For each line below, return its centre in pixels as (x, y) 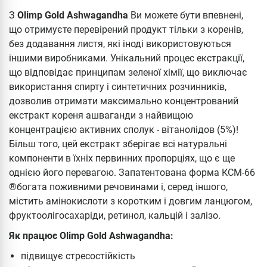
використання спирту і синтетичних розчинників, (118, 86)
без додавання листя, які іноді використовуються (120, 44)
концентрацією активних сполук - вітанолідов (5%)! (124, 129)
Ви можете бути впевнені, (186, 15)
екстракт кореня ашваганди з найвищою (101, 115)
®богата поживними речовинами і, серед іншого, (118, 187)
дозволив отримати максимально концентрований (124, 101)
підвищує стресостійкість (78, 256)
